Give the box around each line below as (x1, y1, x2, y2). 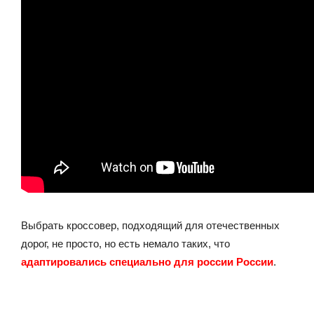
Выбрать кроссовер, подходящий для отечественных (21, 219, 280, 231)
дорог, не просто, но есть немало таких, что (21, 237, 230, 250)
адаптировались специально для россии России (21, 255, 273, 268)
